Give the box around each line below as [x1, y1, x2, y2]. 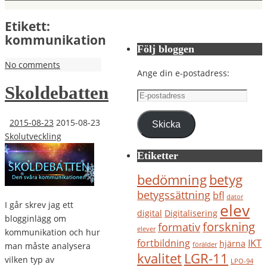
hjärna [219, 238, 246, 249]
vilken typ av [5, 253, 54, 265]
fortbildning [137, 237, 190, 250]
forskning [203, 219, 255, 235]
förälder [193, 240, 217, 249]
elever [137, 225, 156, 233]
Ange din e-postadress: [137, 67, 229, 79]
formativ [158, 219, 200, 234]
